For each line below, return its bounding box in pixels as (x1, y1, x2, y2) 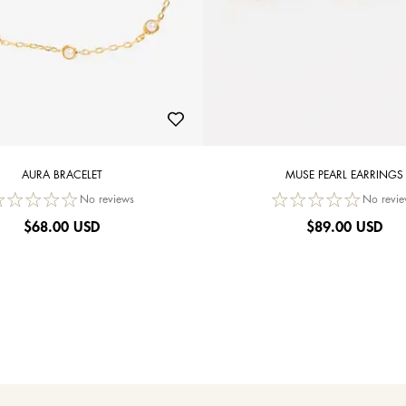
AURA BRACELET (21, 169, 102, 182)
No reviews (80, 194, 134, 207)
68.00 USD (32, 219, 100, 237)
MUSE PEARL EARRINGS (285, 169, 403, 182)
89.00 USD (314, 219, 382, 237)
